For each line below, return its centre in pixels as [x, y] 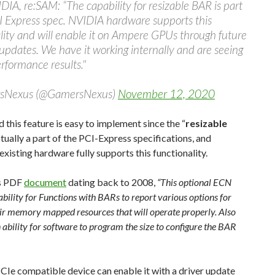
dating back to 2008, [112, 182]
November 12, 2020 [166, 94]
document [45, 182]
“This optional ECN [194, 182]
